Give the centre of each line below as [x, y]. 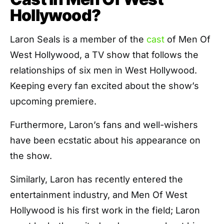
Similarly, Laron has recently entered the [96, 179]
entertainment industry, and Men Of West [99, 195]
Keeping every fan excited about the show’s [104, 86]
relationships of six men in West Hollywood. [103, 70]
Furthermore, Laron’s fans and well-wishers [104, 125]
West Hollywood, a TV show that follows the [104, 55]
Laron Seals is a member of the [78, 39]
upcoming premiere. [53, 101]
